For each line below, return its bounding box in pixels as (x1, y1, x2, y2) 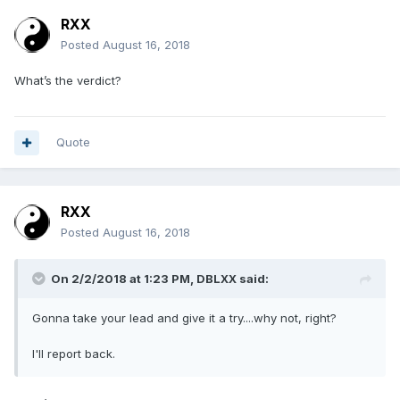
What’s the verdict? (14, 73, 121, 88)
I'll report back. (32, 346, 115, 362)
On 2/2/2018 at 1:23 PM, (51, 271, 196, 287)
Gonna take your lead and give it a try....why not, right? (32, 311, 337, 326)
